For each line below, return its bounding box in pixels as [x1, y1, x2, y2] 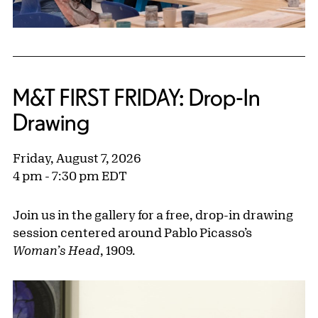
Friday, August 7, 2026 [13, 150, 141, 165]
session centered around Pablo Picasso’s [13, 225, 252, 240]
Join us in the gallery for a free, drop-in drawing [13, 207, 293, 222]
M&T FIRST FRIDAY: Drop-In [13, 84, 261, 111]
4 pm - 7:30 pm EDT [13, 168, 127, 183]
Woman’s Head [13, 243, 100, 258]
